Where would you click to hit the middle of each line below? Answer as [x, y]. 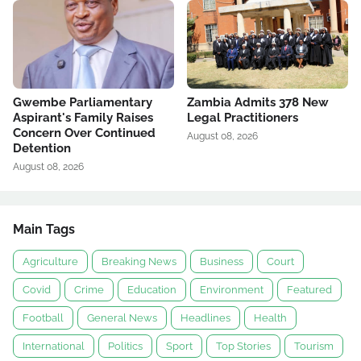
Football [43, 318]
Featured [309, 290]
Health [270, 318]
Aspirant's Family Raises [83, 118]
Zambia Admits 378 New [258, 102]
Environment [232, 290]
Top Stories [243, 346]
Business [222, 261]
